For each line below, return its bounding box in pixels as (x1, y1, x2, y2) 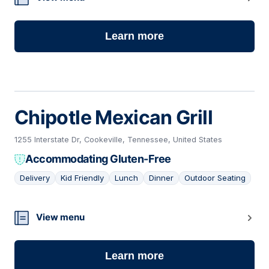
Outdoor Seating (184, 173, 246, 183)
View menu (36, 211, 85, 223)
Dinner (149, 173, 174, 183)
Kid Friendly (61, 173, 104, 183)
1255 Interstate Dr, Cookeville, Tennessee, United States (14, 135, 222, 145)
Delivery (20, 173, 50, 183)
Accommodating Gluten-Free (25, 153, 171, 166)
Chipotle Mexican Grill (14, 106, 213, 130)
